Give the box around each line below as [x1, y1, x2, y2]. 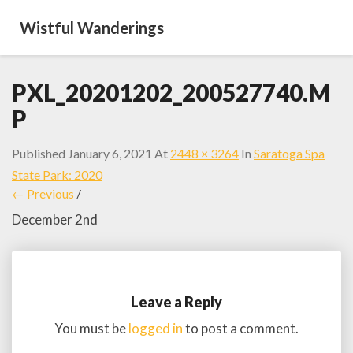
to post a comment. [183, 319, 299, 336]
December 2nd [12, 211, 98, 228]
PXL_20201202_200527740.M [12, 78, 331, 106]
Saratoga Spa [254, 146, 325, 161]
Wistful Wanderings [20, 18, 164, 37]
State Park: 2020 [12, 167, 102, 182]
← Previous [12, 186, 74, 201]
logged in [128, 319, 183, 336]
